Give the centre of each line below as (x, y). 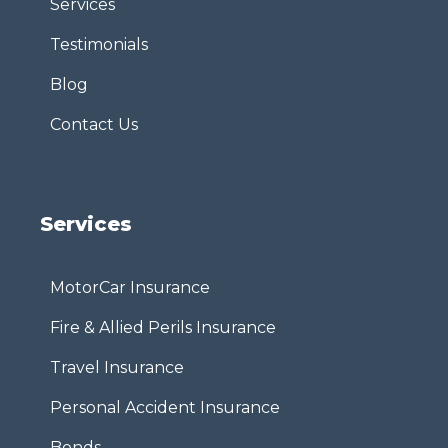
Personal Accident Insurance (165, 408)
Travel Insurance (117, 368)
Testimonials (99, 45)
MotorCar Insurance (130, 288)
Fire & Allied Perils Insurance (163, 328)
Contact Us (94, 125)
